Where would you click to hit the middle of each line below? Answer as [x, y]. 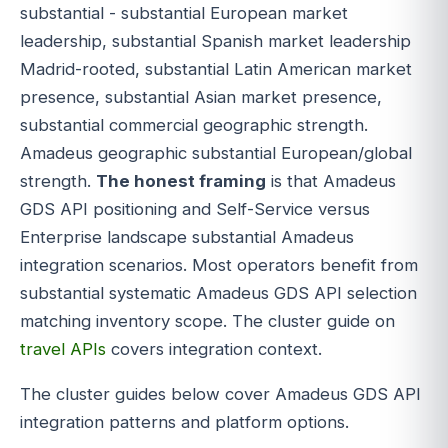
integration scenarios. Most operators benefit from [219, 265]
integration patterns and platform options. [184, 422]
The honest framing [181, 181]
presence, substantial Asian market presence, [201, 97]
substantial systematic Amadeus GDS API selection [218, 293]
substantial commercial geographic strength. [194, 125]
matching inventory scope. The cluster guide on [207, 321]
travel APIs [63, 349]
